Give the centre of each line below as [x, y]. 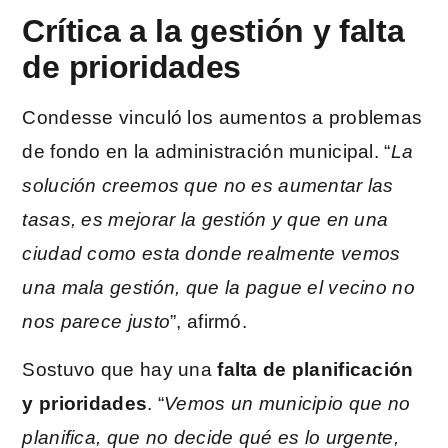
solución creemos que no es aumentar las [208, 185]
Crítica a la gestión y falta [213, 30]
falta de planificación [315, 369]
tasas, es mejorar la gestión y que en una [205, 219]
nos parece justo [96, 321]
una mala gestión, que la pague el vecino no [218, 287]
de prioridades [131, 66]
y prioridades [85, 403]
